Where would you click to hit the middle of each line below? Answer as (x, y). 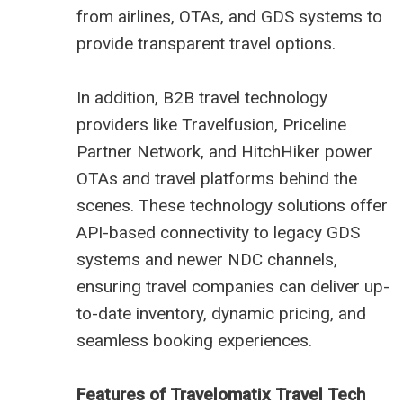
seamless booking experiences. (194, 341)
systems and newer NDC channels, (207, 260)
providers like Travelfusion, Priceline (211, 125)
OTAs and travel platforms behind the (217, 179)
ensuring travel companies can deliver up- (233, 287)
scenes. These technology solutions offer (232, 206)
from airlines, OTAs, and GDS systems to (229, 17)
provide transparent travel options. (206, 44)
